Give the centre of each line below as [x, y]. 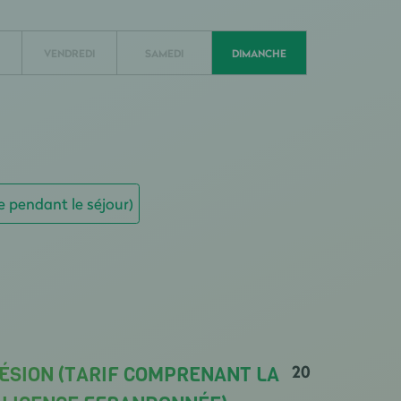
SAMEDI [164, 53]
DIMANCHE [259, 53]
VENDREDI [70, 53]
